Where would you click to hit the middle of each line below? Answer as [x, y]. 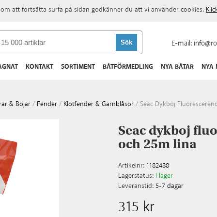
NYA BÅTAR [177, 67]
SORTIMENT [78, 67]
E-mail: [183, 43]
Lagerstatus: [136, 176]
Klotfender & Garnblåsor [99, 104]
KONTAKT [39, 67]
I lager [164, 176]
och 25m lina [157, 144]
